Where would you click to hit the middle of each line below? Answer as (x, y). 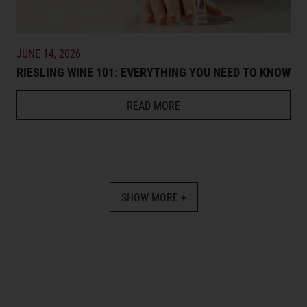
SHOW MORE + (153, 197)
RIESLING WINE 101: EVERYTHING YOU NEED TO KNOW (153, 72)
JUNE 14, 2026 (49, 53)
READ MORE (153, 105)
